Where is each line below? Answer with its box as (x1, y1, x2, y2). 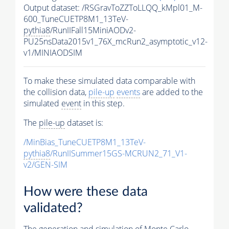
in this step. (81, 98, 125, 109)
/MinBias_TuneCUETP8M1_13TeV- (24, 136, 146, 148)
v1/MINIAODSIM (24, 47, 82, 59)
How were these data (24, 185, 148, 199)
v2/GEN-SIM (24, 159, 67, 171)
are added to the (140, 86, 203, 98)
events (117, 86, 140, 98)
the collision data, (24, 86, 88, 98)
